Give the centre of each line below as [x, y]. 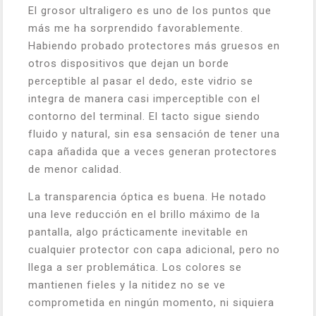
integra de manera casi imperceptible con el [144, 98]
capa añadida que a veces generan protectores [153, 151]
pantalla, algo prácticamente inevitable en [138, 232]
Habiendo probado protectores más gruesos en [154, 45]
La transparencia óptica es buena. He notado [147, 196]
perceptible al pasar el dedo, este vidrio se [141, 81]
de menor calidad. [75, 169]
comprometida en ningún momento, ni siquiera [151, 302]
